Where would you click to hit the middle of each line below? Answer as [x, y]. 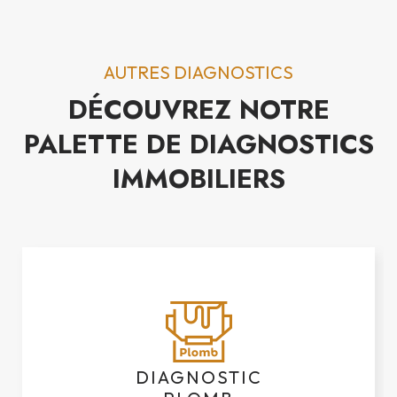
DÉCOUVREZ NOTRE [198, 110]
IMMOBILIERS [198, 179]
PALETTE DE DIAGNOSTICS [198, 144]
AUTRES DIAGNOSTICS [198, 73]
